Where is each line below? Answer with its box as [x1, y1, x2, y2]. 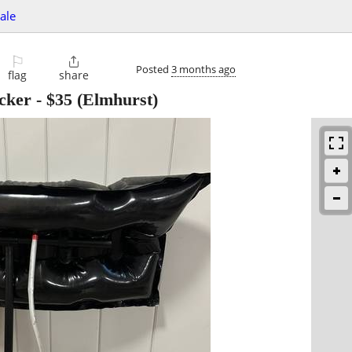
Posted [136, 61, 171, 76]
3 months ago [171, 61, 236, 76]
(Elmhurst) [72, 90, 158, 110]
